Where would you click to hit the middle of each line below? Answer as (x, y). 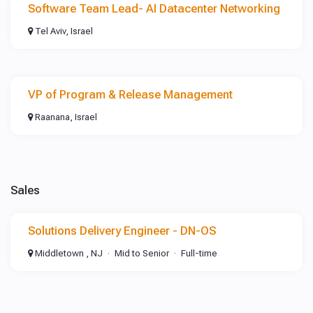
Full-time (199, 253)
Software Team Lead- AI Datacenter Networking (154, 8)
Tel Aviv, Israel (63, 31)
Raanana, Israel (65, 117)
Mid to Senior (142, 253)
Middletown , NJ (68, 253)
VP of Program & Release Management (130, 94)
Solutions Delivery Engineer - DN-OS (122, 231)
